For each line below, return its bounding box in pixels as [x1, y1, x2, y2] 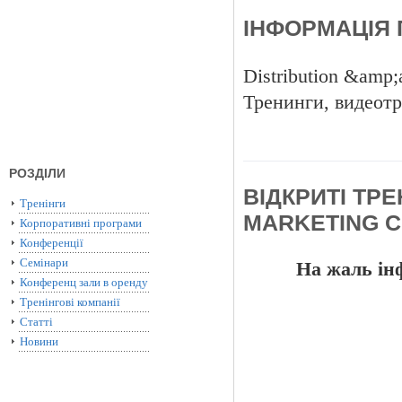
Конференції [20, 236, 83, 249]
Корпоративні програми [20, 216, 142, 230]
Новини [20, 335, 58, 348]
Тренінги [20, 197, 66, 210]
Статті [20, 315, 53, 328]
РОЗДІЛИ [9, 166, 66, 180]
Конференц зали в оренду [20, 275, 148, 289]
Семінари [20, 256, 68, 269]
